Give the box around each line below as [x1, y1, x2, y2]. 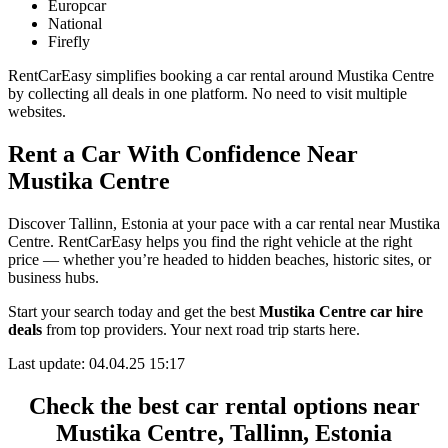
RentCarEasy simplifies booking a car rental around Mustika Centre [8, 67, 434, 85]
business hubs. [8, 269, 99, 287]
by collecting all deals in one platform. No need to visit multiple [8, 85, 407, 103]
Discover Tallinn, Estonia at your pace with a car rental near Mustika [8, 215, 440, 233]
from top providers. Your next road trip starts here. [42, 321, 360, 339]
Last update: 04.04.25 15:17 [8, 355, 185, 373]
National [48, 15, 102, 33]
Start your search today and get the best [8, 303, 259, 321]
